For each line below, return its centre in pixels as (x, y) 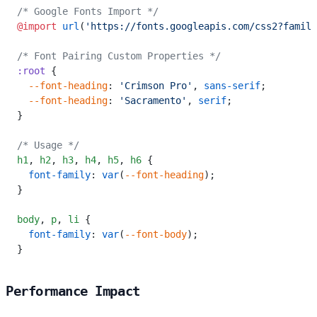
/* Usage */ (48, 145)
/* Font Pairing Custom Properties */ (119, 56)
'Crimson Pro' (156, 86)
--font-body (156, 234)
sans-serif (232, 86)
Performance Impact (73, 291)
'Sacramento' (153, 100)
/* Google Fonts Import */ (88, 11)
